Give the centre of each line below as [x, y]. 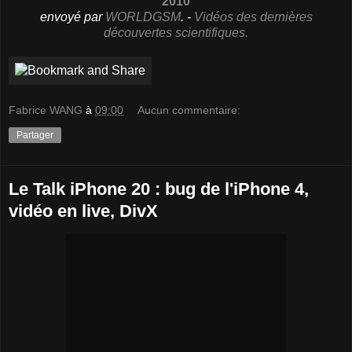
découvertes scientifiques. [176, 32]
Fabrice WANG [46, 110]
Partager [35, 136]
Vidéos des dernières [253, 16]
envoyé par [72, 16]
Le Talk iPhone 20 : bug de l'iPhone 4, [159, 189]
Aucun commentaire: [189, 110]
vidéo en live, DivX [83, 211]
